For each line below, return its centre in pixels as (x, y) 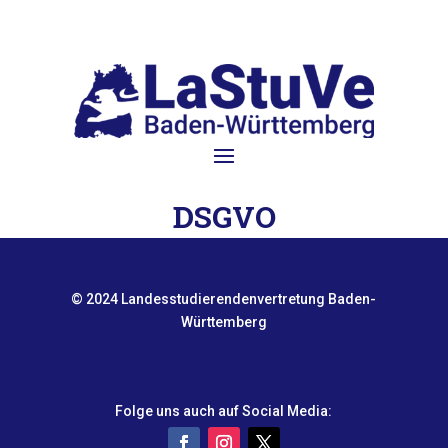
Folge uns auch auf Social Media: (224, 411)
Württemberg (223, 322)
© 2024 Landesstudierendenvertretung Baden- (224, 299)
